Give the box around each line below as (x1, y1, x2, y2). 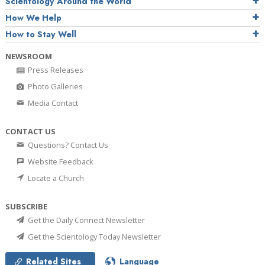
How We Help (5, 12, 62, 24)
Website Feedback (26, 156, 93, 167)
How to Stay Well (5, 28, 76, 41)
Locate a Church (26, 173, 84, 184)
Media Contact (26, 98, 78, 109)
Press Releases (26, 64, 83, 76)
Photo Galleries (26, 81, 83, 92)
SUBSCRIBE (5, 201, 47, 212)
